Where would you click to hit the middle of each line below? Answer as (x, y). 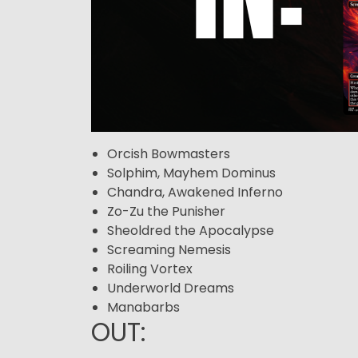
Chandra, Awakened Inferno (195, 192)
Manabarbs (143, 307)
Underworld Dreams (171, 288)
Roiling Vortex (150, 268)
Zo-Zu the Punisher (166, 211)
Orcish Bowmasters (169, 153)
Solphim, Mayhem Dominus (191, 173)
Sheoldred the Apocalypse (191, 230)
